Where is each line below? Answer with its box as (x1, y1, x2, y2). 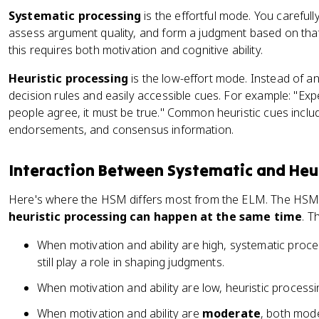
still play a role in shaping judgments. (37, 254, 224, 270)
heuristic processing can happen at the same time (9, 209, 303, 224)
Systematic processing (9, 8, 142, 23)
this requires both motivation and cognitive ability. (9, 42, 263, 58)
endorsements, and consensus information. (9, 122, 234, 137)
